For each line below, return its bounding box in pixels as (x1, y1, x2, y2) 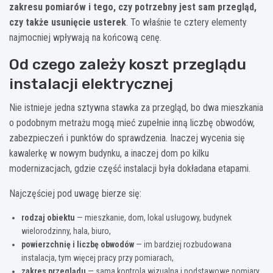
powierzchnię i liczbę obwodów (21, 239, 134, 249)
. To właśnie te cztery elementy (126, 16, 247, 28)
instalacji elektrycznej (9, 74, 173, 93)
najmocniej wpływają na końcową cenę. (9, 31, 161, 43)
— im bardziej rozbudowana (134, 239, 232, 249)
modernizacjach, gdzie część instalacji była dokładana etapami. (9, 162, 250, 174)
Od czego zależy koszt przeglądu (9, 55, 246, 73)
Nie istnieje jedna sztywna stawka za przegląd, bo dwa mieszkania (9, 101, 263, 113)
